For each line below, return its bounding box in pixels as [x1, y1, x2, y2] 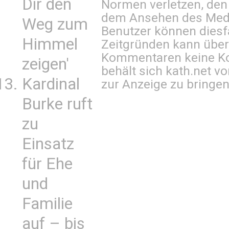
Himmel [22, 35, 78, 54]
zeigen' [22, 55, 69, 74]
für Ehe [22, 154, 73, 173]
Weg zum [22, 15, 88, 34]
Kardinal [22, 75, 80, 94]
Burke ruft [22, 95, 93, 113]
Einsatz [22, 134, 74, 153]
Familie [22, 194, 73, 213]
